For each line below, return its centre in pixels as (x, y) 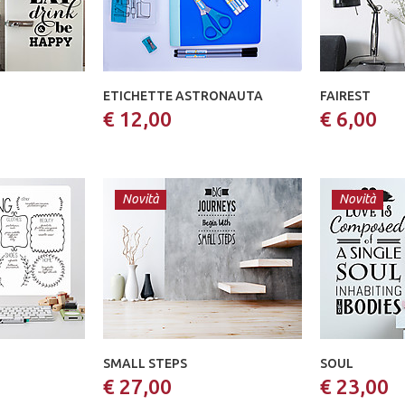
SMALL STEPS (145, 363)
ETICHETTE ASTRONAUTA (183, 96)
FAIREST (345, 96)
